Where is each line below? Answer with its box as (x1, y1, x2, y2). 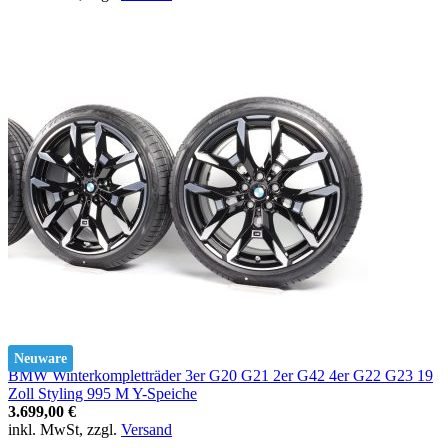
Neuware (14, 350, 67, 366)
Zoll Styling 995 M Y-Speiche (8, 384, 197, 402)
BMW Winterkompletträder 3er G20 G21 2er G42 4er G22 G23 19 (8, 366, 433, 384)
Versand (121, 420, 172, 438)
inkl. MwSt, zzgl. (8, 420, 121, 438)
